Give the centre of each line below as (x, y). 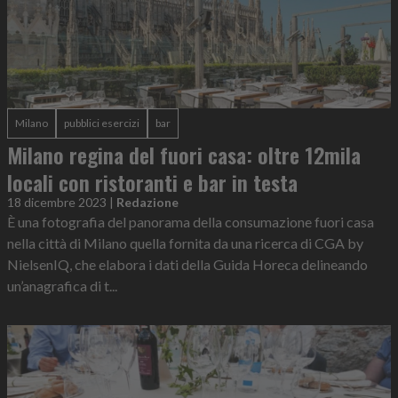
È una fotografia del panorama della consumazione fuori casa (191, 221)
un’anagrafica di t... (62, 285)
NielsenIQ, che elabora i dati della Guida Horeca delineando (187, 264)
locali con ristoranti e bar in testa (152, 182)
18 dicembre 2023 (57, 202)
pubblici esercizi (102, 123)
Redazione (147, 202)
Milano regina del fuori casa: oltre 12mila (184, 154)
